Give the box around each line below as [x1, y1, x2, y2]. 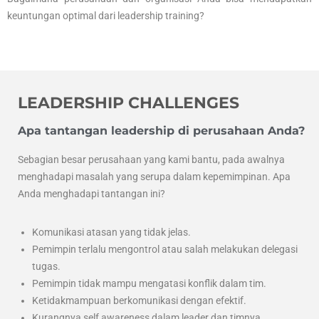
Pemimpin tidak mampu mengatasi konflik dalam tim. [32, 277, 266, 289]
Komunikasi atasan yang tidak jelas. [32, 226, 191, 238]
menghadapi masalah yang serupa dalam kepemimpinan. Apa [18, 170, 291, 182]
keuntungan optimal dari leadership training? [7, 9, 204, 21]
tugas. [32, 260, 61, 272]
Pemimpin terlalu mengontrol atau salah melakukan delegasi [32, 243, 298, 255]
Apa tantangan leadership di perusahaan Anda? [18, 123, 305, 137]
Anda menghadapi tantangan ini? [18, 187, 165, 199]
